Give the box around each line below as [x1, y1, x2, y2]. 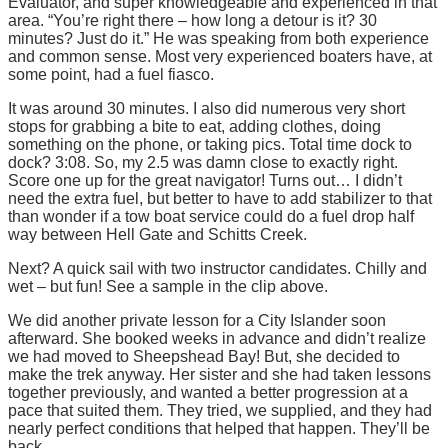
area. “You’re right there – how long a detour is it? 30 [8, 11, 377, 29]
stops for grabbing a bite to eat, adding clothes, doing [8, 117, 381, 135]
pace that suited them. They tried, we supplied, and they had [8, 401, 432, 419]
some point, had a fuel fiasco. [8, 65, 214, 83]
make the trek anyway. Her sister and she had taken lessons [8, 365, 431, 383]
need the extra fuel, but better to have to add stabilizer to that [8, 189, 432, 207]
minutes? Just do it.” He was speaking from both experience [8, 29, 429, 47]
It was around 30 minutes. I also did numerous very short [8, 99, 405, 117]
